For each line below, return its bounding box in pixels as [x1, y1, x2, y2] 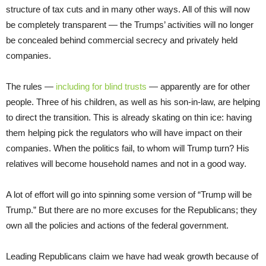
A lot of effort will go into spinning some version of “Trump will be [6, 189, 252, 200]
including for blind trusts [56, 81, 147, 92]
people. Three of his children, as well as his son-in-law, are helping [6, 97, 260, 107]
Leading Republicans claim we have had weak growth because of [6, 251, 258, 262]
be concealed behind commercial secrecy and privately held [6, 35, 237, 46]
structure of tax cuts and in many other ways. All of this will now [6, 4, 250, 15]
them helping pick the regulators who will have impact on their [6, 128, 242, 138]
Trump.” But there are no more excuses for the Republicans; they [6, 205, 257, 216]
